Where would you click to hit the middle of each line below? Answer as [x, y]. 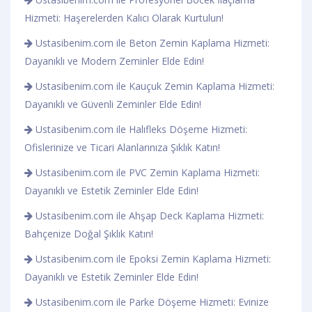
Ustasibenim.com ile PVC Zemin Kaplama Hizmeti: [146, 172]
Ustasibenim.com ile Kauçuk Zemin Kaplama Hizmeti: [154, 86]
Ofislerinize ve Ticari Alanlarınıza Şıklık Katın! [122, 147]
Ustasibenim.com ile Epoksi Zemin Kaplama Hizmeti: [152, 258]
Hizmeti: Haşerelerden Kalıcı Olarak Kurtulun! [124, 17]
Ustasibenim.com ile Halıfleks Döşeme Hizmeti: [140, 129]
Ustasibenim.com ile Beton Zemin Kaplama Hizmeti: [151, 42]
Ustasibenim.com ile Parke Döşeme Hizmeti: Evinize [151, 302]
